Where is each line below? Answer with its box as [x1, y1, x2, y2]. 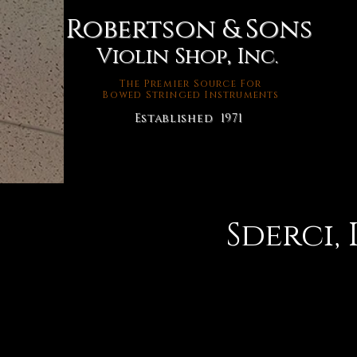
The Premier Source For [120, 77, 262, 90]
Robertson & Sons [65, 12, 312, 47]
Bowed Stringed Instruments [102, 88, 280, 101]
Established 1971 [134, 111, 243, 126]
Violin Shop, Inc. [96, 43, 278, 71]
